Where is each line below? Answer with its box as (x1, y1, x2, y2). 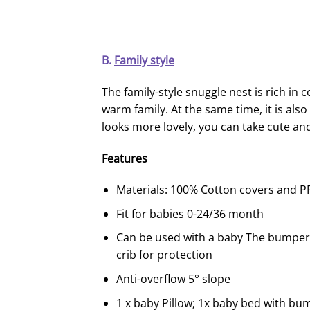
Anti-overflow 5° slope (116, 271, 230, 287)
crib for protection (116, 247, 212, 263)
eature (107, 150, 142, 166)
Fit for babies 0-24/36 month (116, 206, 264, 221)
